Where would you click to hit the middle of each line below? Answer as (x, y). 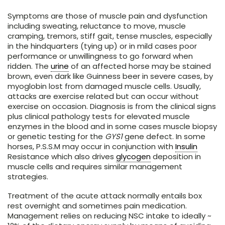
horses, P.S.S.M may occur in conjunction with (91, 147)
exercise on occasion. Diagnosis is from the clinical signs (112, 106)
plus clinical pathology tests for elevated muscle (99, 117)
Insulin (186, 147)
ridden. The (29, 66)
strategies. (28, 177)
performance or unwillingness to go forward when (100, 56)
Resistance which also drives (62, 157)
